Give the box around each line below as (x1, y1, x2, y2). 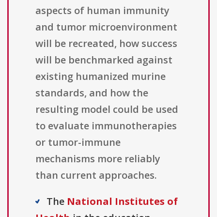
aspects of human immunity (35, 4, 170, 17)
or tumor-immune (35, 136, 121, 149)
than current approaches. (35, 169, 157, 182)
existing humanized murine (35, 70, 166, 83)
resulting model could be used (35, 103, 178, 116)
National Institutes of (67, 195, 178, 208)
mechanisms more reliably (35, 152, 160, 166)
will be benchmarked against (35, 53, 172, 67)
